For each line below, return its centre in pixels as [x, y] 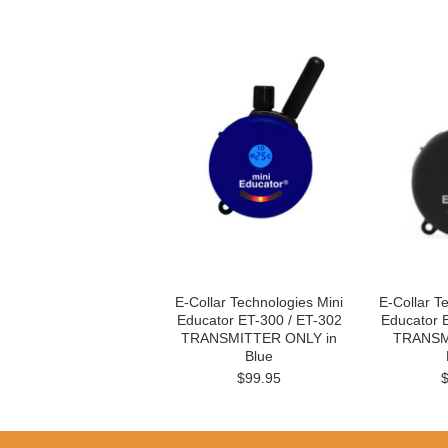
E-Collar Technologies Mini [259, 302]
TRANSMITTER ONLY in [259, 338]
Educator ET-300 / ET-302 [259, 320]
